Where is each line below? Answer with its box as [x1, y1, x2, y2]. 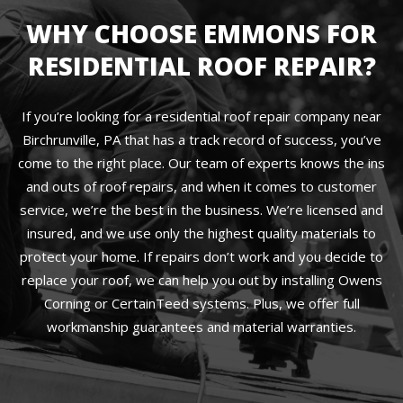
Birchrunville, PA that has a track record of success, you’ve [22, 130, 381, 148]
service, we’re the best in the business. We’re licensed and [20, 201, 383, 219]
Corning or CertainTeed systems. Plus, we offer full [43, 294, 360, 312]
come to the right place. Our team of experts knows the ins [18, 154, 385, 172]
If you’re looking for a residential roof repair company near [22, 107, 381, 125]
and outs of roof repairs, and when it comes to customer [26, 177, 377, 195]
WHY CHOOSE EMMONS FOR [26, 16, 377, 50]
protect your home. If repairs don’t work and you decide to [20, 247, 383, 265]
